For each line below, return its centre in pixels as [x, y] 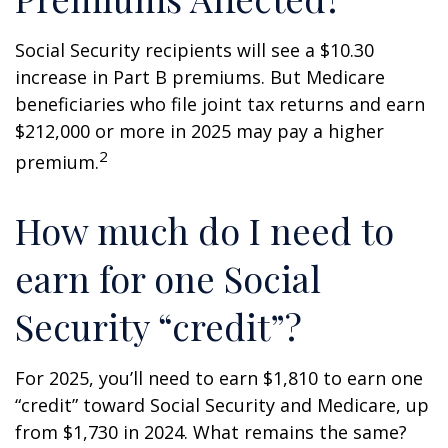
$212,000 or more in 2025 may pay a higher [199, 131]
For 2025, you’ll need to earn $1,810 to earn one [219, 378]
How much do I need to [204, 230]
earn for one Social [168, 278]
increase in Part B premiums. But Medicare [200, 77]
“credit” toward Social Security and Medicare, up [222, 405]
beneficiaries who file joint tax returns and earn [220, 104]
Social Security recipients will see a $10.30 [194, 50]
